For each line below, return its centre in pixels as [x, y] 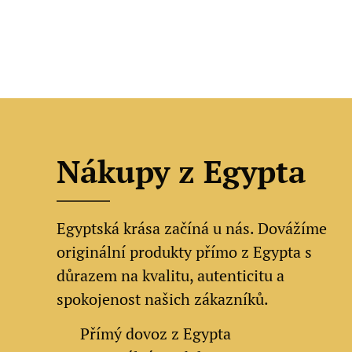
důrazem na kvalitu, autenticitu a [170, 275]
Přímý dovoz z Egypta [154, 334]
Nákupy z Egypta [181, 171]
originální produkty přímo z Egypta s [184, 252]
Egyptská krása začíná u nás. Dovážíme [192, 228]
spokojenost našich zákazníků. [163, 299]
